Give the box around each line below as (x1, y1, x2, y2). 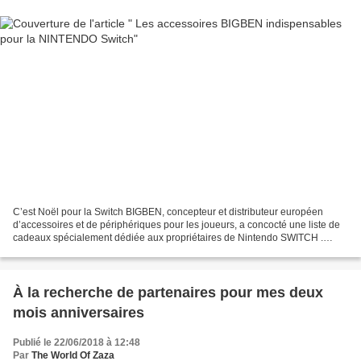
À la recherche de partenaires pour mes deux (13, 284, 323, 301)
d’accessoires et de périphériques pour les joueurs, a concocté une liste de (13, 219, 340, 231)
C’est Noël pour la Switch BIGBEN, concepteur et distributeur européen (13, 206, 323, 218)
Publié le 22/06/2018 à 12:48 (13, 337, 140, 349)
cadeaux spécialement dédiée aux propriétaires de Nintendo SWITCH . (13, 232, 323, 244)
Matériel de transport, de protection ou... (13, 245, 186, 257)
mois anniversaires (13, 305, 144, 322)
